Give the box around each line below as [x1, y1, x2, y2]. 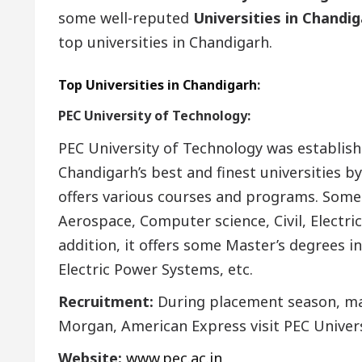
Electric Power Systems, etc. [58, 259, 253, 279]
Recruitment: [58, 291, 154, 311]
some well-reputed [58, 7, 193, 27]
